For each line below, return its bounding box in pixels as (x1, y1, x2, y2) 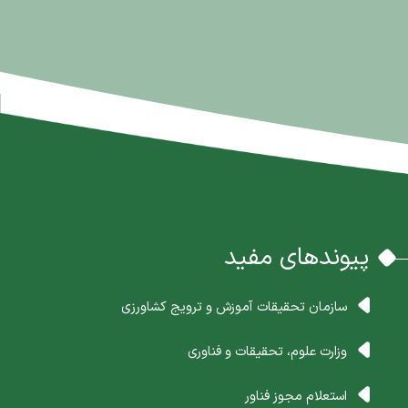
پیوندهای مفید (223, 240, 369, 276)
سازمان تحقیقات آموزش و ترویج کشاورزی (120, 297, 347, 317)
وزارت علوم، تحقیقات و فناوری (187, 342, 347, 362)
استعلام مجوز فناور (244, 386, 347, 406)
